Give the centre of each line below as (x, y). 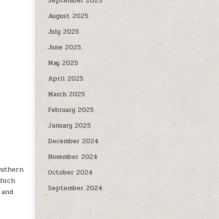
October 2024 (71, 173)
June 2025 (65, 48)
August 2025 (68, 16)
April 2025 (66, 79)
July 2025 (64, 32)
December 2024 (74, 142)
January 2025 (70, 126)
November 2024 (73, 157)
